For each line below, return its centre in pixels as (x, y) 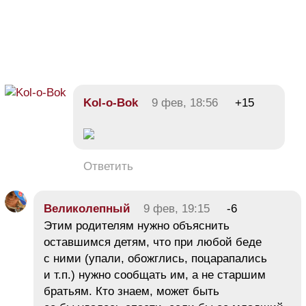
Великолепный (87, 209)
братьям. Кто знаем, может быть (131, 292)
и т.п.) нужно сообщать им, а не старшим (155, 275)
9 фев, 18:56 (185, 103)
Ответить (108, 167)
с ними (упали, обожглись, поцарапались (155, 259)
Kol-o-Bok (111, 103)
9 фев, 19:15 (177, 209)
